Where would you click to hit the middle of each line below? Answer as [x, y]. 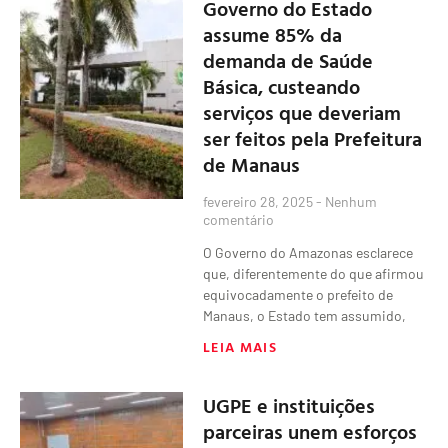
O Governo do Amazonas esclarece [308, 252]
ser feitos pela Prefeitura [313, 137]
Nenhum [350, 201]
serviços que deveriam [302, 111]
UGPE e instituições [289, 404]
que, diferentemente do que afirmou [314, 273]
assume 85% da [273, 33]
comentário [239, 219]
